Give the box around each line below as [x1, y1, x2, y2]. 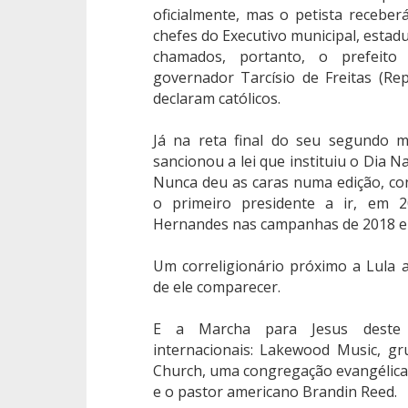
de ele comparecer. [152, 277, 280, 298]
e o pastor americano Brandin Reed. [152, 382, 397, 403]
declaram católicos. [152, 88, 280, 109]
